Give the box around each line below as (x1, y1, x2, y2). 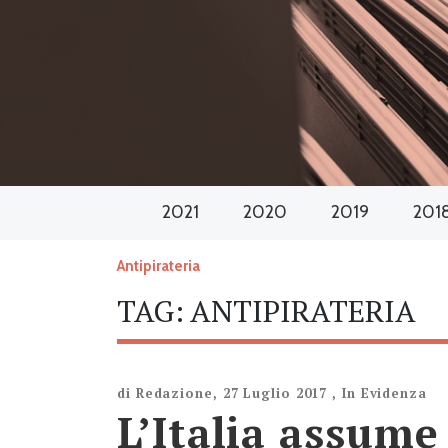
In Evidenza (341, 383, 427, 402)
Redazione (135, 383, 213, 402)
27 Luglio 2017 (222, 383, 328, 402)
